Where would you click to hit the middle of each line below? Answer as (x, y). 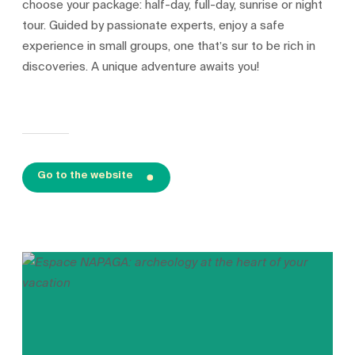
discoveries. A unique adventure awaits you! (141, 67)
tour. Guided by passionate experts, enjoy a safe (154, 26)
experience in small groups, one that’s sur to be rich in (169, 46)
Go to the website (85, 175)
